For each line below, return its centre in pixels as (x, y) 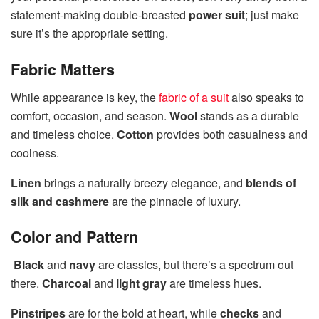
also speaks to (266, 97)
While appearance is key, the (83, 97)
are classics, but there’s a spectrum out (194, 265)
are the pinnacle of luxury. (175, 201)
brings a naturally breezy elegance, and (143, 182)
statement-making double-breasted (100, 15)
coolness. (35, 152)
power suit (217, 15)
